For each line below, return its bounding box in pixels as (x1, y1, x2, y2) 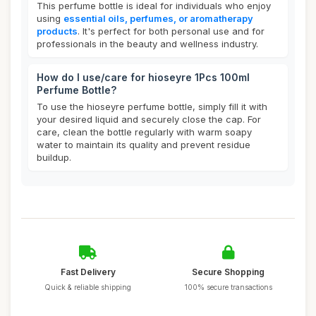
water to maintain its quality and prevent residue (37, 139, 250, 150)
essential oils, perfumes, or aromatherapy (63, 13, 253, 24)
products (37, 25, 78, 37)
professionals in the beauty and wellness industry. (37, 38, 258, 49)
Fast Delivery (60, 267, 116, 277)
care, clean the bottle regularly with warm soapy (37, 126, 252, 138)
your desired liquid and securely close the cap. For (37, 114, 261, 125)
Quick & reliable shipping (44, 283, 131, 291)
